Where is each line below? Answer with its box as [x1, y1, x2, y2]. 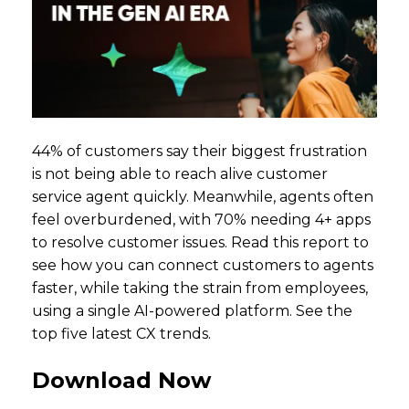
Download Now [32, 366, 211, 393]
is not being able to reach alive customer [32, 164, 328, 183]
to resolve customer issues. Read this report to [32, 233, 369, 251]
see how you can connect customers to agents [32, 256, 373, 274]
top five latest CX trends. [32, 324, 211, 342]
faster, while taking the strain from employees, [32, 278, 368, 297]
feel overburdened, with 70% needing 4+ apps [32, 210, 371, 228]
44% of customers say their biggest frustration [32, 142, 367, 160]
